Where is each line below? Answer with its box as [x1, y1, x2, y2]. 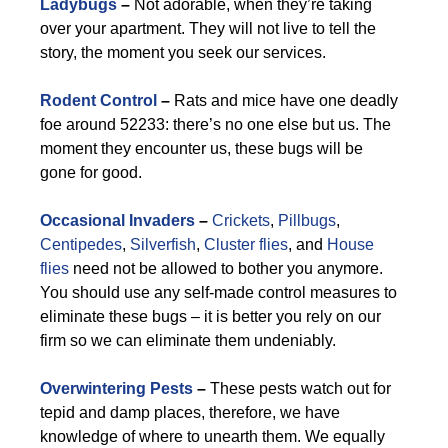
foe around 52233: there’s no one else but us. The [40, 116, 391, 133]
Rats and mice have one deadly [170, 92, 398, 109]
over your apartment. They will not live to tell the [40, 20, 376, 37]
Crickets [212, 212, 270, 229]
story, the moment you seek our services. [40, 44, 326, 61]
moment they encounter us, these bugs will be [40, 140, 363, 157]
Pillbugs [278, 212, 336, 229]
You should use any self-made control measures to [40, 284, 397, 301]
